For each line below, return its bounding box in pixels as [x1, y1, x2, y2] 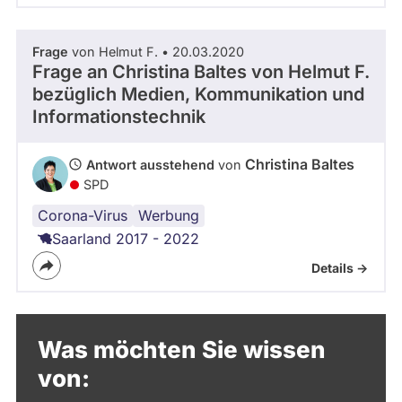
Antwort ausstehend [86, 157, 214, 172]
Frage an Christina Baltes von [32, 61, 288, 83]
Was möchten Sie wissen [38, 336, 326, 363]
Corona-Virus [38, 206, 127, 224]
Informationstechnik [32, 106, 205, 127]
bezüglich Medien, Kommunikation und [32, 83, 364, 105]
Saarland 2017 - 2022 [52, 230, 199, 248]
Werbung [138, 206, 199, 224]
